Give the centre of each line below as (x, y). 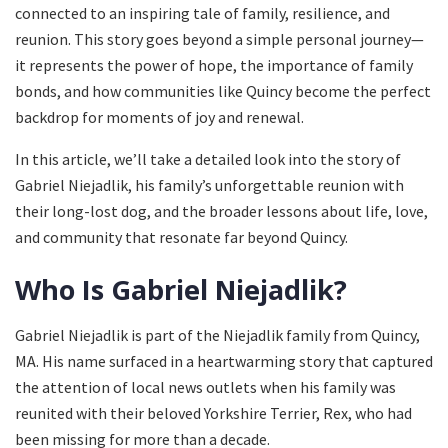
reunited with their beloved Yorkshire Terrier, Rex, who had (213, 412)
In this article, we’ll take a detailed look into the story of (208, 158)
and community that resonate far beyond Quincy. (181, 236)
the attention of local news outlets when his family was (205, 386)
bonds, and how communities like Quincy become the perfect (223, 90)
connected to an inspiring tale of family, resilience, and (202, 12)
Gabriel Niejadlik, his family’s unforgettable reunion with (209, 184)
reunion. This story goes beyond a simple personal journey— (219, 38)
